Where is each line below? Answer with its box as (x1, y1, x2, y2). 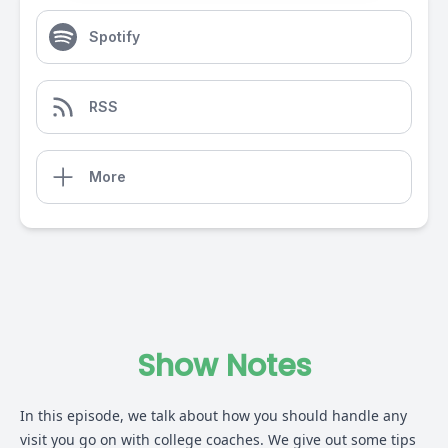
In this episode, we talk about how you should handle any (20, 406, 407, 425)
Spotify (89, 28, 140, 45)
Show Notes (137, 345, 311, 387)
